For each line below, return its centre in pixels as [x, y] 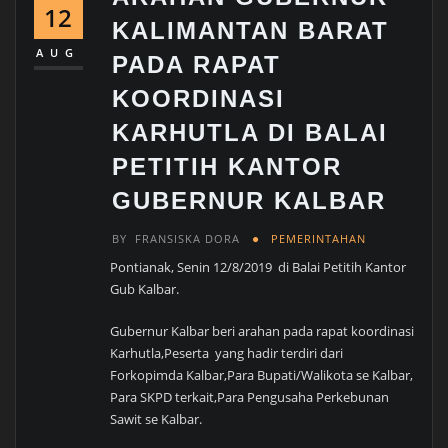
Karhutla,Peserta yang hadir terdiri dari [227, 353]
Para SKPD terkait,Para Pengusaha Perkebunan [250, 397]
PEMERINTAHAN [318, 239]
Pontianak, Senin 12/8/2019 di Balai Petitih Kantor [258, 266]
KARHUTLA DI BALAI [250, 133]
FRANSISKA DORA [188, 239]
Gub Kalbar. [145, 288]
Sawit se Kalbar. [156, 419]
